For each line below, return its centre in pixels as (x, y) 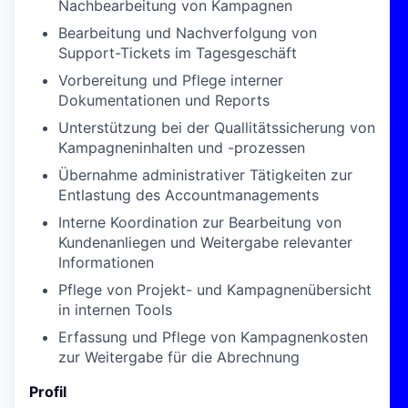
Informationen (106, 262)
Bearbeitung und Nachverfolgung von (188, 33)
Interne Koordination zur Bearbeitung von (200, 222)
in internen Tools (115, 310)
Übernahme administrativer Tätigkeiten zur (205, 175)
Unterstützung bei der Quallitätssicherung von (217, 127)
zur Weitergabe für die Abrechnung (179, 357)
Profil (48, 392)
